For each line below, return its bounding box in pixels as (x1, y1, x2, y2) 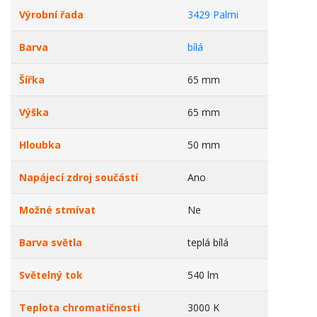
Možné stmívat (19, 203, 96, 217)
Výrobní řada (19, 8, 83, 21)
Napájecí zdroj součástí (19, 171, 138, 184)
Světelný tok (19, 268, 83, 282)
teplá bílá (188, 236, 229, 249)
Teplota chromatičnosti (19, 301, 140, 314)
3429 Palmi (188, 8, 238, 21)
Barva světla (19, 236, 82, 249)
